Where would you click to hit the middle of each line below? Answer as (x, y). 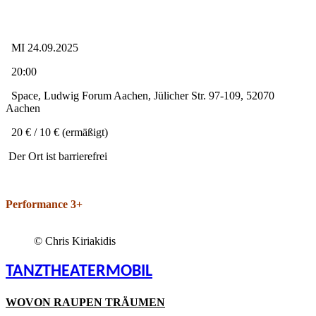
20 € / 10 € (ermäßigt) (57, 132)
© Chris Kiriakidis (75, 241)
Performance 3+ (44, 204)
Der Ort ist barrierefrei (56, 156)
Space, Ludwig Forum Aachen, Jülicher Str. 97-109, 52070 (140, 95)
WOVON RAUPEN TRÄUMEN (85, 303)
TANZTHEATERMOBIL (79, 272)
